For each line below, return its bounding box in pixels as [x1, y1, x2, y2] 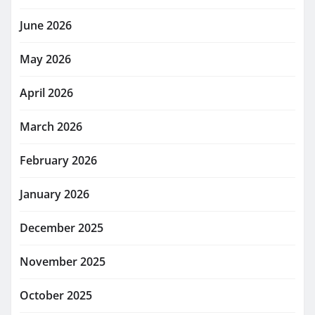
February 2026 [20, 152, 97, 168]
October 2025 [20, 287, 92, 303]
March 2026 [20, 118, 82, 134]
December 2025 [20, 219, 103, 236]
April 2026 [20, 84, 73, 101]
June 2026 [20, 17, 72, 33]
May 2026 [20, 51, 71, 67]
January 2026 [20, 186, 89, 202]
